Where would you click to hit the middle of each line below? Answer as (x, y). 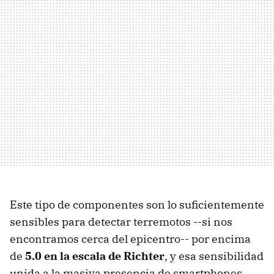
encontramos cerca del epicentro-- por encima (130, 239)
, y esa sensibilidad (214, 256)
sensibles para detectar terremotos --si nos (121, 221)
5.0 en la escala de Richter (95, 256)
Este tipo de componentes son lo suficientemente (137, 204)
